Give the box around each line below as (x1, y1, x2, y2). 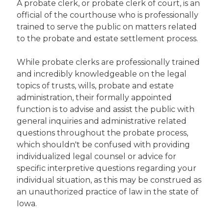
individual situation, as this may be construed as (17, 175, 202, 185)
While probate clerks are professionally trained (17, 57, 200, 67)
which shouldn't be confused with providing (17, 140, 191, 149)
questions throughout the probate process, (17, 128, 189, 137)
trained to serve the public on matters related (17, 22, 197, 31)
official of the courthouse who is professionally (17, 10, 199, 20)
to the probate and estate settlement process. (17, 34, 198, 43)
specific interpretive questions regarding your (17, 164, 197, 173)
